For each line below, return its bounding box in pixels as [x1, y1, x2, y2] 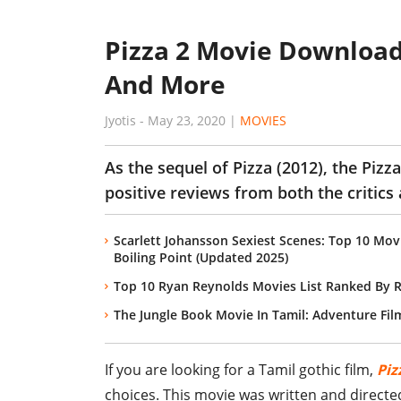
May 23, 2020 [148, 112, 226, 129]
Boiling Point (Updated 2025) [114, 249, 288, 266]
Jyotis [105, 112, 136, 129]
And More [105, 67, 226, 101]
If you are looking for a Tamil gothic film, [105, 360, 377, 380]
